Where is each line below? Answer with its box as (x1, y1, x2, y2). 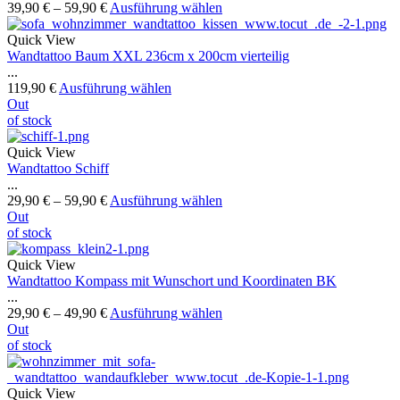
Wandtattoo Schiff (7, 161, 109, 177)
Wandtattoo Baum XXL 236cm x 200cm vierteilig (7, 48, 289, 64)
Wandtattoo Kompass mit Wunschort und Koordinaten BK (7, 273, 337, 289)
